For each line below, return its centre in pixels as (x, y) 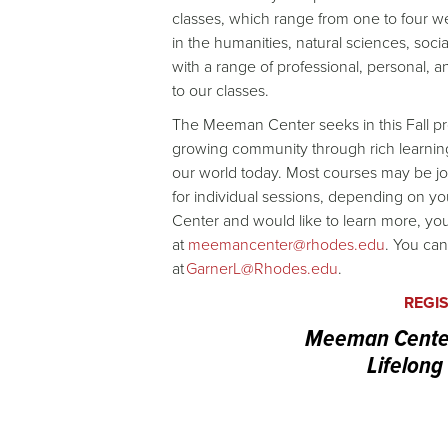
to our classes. (222, 90)
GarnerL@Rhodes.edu (262, 268)
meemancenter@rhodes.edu (286, 244)
